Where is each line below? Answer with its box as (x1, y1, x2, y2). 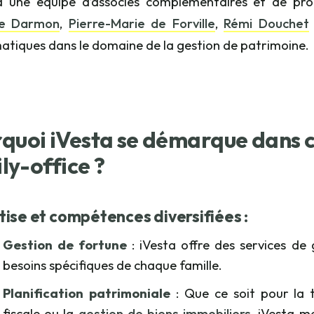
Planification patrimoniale (3, 285, 170, 302)
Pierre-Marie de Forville (68, 15, 215, 32)
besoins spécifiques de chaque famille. (3, 256, 222, 273)
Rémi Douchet (224, 15, 309, 32)
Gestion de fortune (3, 235, 128, 253)
